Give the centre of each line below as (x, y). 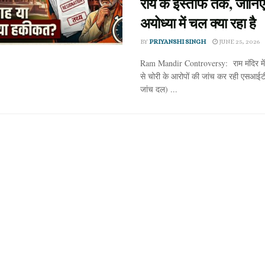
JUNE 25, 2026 (238, 42)
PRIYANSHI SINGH (177, 42)
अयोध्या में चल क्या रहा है (198, 23)
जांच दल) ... (159, 89)
